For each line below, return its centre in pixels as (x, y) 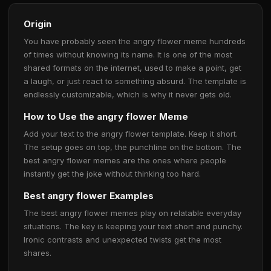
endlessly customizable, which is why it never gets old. (128, 94)
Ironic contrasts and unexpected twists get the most (122, 240)
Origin (38, 24)
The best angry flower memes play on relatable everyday (132, 213)
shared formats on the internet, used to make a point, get (132, 68)
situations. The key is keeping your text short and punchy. (133, 226)
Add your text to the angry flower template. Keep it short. (131, 134)
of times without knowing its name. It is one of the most (128, 54)
